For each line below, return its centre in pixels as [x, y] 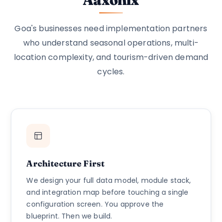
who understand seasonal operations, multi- [111, 43]
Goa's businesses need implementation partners [111, 28]
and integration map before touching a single [108, 192]
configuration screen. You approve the [95, 204]
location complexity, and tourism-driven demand [111, 57]
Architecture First [66, 163]
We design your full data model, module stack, [109, 180]
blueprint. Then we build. [69, 216]
